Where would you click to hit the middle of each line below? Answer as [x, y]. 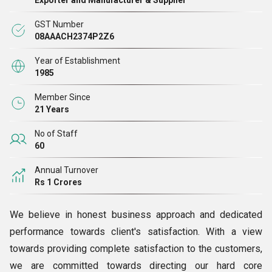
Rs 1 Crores [58, 182]
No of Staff [56, 134]
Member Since [63, 97]
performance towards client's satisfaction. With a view [136, 232]
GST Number [59, 24]
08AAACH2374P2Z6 [74, 36]
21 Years [52, 109]
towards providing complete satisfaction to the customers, [136, 249]
